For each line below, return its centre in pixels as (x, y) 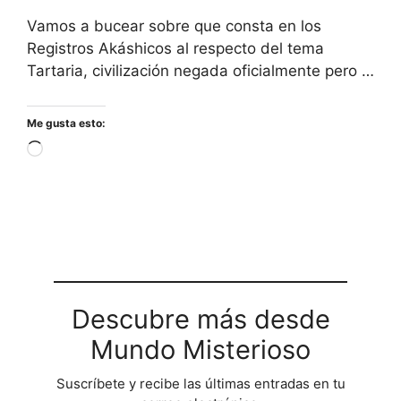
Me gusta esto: (66, 123)
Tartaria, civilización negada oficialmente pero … (200, 71)
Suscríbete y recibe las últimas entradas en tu (200, 383)
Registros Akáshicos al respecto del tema (175, 49)
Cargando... (84, 150)
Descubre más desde (200, 319)
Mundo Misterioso (200, 349)
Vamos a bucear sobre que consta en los (174, 26)
